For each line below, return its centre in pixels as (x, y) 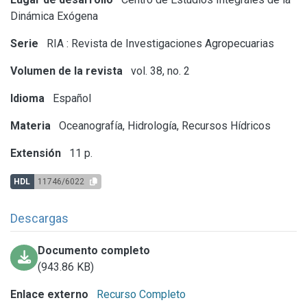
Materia (30, 125)
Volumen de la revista (66, 71)
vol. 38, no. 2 (159, 71)
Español (71, 98)
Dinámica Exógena (54, 16)
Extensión (36, 153)
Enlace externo (49, 294)
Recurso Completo (140, 294)
